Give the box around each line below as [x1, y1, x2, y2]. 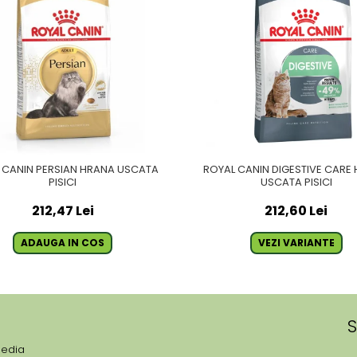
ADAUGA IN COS [21, 236, 104, 249]
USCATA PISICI [260, 175, 332, 190]
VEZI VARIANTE [257, 236, 335, 249]
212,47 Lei [31, 202, 94, 220]
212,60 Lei [265, 202, 328, 220]
